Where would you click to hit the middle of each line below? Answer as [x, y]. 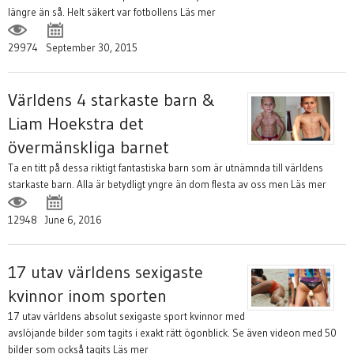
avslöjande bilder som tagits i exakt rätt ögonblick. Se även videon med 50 [172, 333]
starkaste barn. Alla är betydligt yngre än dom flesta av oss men [148, 184]
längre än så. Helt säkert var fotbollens [93, 12]
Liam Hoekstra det [76, 124]
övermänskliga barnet [88, 147]
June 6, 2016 [73, 220]
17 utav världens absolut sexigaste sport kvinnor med [126, 316]
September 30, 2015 [92, 47]
